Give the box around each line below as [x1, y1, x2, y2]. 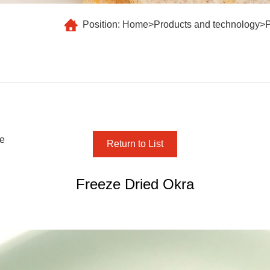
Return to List [106, 139, 163, 149]
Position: [83, 19, 123, 30]
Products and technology [154, 19, 260, 30]
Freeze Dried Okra [76, 176, 194, 192]
